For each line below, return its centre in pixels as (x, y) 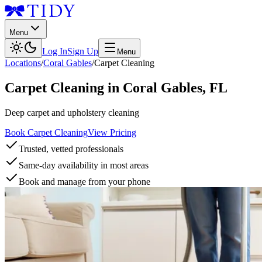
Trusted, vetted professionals (71, 149)
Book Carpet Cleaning (46, 132)
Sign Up (83, 51)
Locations (23, 63)
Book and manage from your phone (85, 181)
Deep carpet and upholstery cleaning (72, 112)
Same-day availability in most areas (84, 165)
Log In (55, 51)
